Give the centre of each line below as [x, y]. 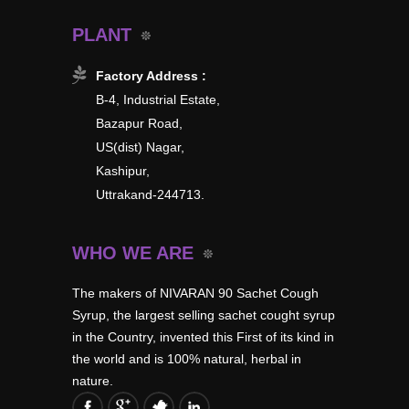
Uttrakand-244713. [150, 194]
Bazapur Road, [139, 123]
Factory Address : [151, 75]
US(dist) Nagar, [140, 147]
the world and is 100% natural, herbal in [187, 358]
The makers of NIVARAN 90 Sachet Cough [195, 293]
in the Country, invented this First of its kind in [203, 336]
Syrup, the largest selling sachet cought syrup [204, 315]
